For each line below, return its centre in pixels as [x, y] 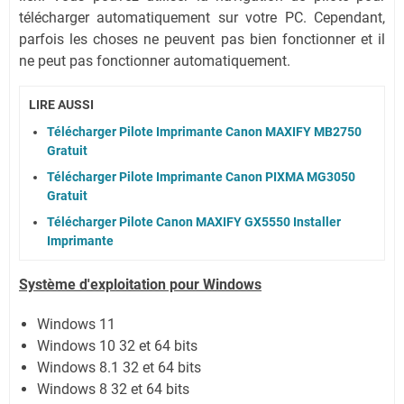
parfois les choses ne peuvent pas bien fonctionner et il [202, 39]
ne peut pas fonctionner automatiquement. [155, 60]
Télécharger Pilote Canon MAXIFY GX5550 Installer [194, 222]
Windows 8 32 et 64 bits [113, 390]
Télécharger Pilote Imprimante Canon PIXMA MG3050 [201, 177]
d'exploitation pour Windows [169, 285]
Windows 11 [76, 325]
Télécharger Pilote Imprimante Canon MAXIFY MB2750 [204, 132]
